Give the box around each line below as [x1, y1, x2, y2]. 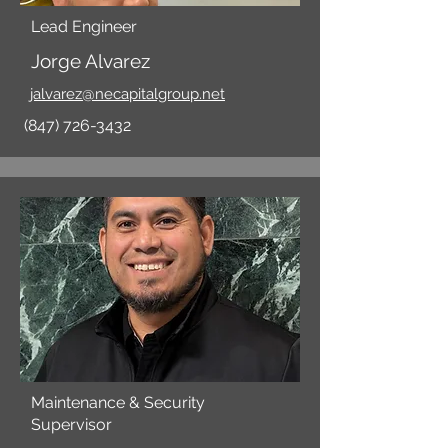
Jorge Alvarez [31, 50, 150, 72]
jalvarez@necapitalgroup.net [30, 85, 225, 103]
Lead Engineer [31, 17, 137, 36]
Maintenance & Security [31, 393, 205, 412]
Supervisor [31, 415, 112, 434]
